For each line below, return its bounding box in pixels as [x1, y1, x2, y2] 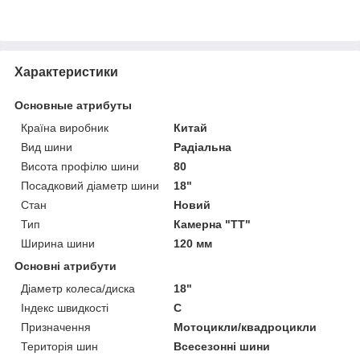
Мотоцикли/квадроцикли [174, 320, 317, 333]
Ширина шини [21, 236, 95, 250]
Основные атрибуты [14, 98, 132, 112]
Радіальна [174, 140, 232, 153]
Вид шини [21, 140, 72, 153]
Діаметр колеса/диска [21, 281, 135, 295]
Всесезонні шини [174, 339, 271, 353]
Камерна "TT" [174, 217, 252, 231]
